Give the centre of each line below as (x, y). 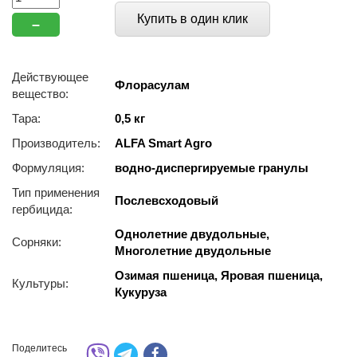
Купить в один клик (192, 19)
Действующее (50, 77)
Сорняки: (37, 242)
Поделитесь (39, 348)
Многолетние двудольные (193, 251)
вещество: (40, 94)
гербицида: (42, 209)
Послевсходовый (167, 200)
